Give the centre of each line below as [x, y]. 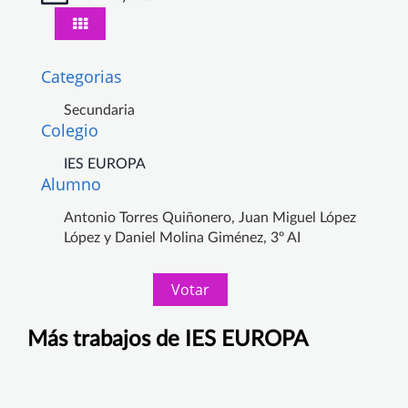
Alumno [71, 184]
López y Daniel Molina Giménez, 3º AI [182, 237]
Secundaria [99, 110]
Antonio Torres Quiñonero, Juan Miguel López [210, 217]
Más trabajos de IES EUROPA [168, 339]
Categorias [82, 76]
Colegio [70, 130]
